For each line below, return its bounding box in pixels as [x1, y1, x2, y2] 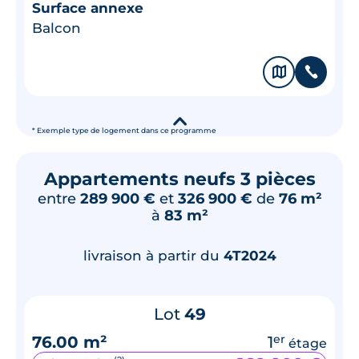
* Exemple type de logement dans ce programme [32, 126, 216, 135]
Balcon [32, 19, 81, 36]
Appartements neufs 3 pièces [43, 167, 316, 190]
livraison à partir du [83, 247, 224, 264]
